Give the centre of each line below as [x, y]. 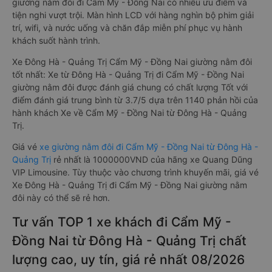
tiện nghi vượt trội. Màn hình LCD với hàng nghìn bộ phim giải [133, 15]
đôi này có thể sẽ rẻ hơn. [61, 198]
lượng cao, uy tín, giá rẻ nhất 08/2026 [128, 260]
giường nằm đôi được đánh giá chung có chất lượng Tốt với [130, 87]
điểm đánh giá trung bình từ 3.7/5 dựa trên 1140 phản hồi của [135, 100]
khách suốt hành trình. [56, 40]
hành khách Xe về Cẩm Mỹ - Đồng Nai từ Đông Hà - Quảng [130, 113]
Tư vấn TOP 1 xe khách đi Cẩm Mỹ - [122, 222]
